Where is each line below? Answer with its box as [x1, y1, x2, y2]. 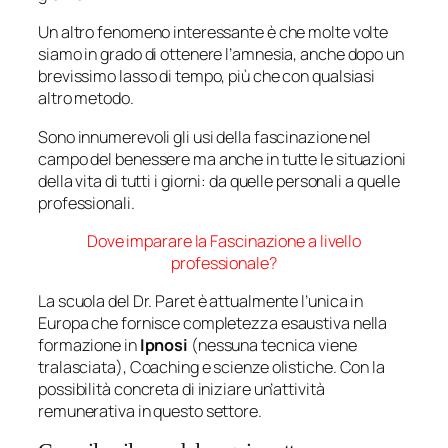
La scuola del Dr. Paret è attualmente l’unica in [38, 290, 364, 313]
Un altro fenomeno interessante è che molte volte [38, 21, 389, 44]
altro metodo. [38, 87, 134, 110]
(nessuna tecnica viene [188, 334, 357, 357]
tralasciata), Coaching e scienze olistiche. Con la [38, 356, 385, 379]
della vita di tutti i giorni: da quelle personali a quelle [38, 169, 401, 192]
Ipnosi [139, 334, 189, 357]
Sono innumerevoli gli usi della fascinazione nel [38, 125, 372, 148]
